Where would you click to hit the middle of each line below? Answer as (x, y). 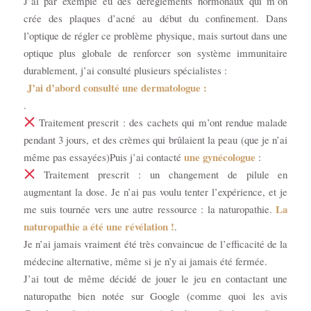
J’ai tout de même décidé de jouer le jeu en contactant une (155, 278)
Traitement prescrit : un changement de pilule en (161, 174)
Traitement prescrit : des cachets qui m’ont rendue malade (161, 122)
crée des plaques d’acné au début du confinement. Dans (155, 18)
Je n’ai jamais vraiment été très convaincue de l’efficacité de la (155, 243)
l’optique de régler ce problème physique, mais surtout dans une (155, 35)
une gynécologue (219, 157)
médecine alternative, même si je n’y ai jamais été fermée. (145, 261)
